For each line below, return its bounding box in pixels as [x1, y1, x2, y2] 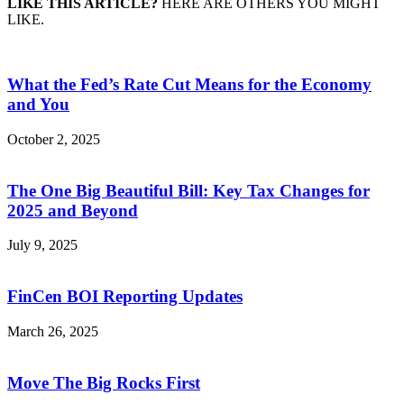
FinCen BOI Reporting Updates [7, 287, 243, 307]
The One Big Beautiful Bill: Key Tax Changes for [7, 180, 370, 200]
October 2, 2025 [7, 131, 100, 147]
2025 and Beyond [7, 200, 138, 220]
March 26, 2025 [7, 323, 98, 339]
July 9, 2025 [7, 237, 78, 253]
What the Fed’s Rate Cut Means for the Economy [7, 75, 372, 95]
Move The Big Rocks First [7, 372, 200, 392]
